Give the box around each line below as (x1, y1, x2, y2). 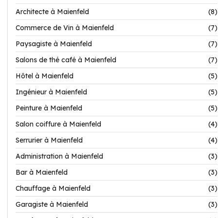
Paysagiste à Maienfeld (16, 39, 92, 48)
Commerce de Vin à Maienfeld (16, 23, 114, 32)
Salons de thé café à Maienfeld (16, 55, 116, 64)
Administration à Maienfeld (16, 152, 103, 161)
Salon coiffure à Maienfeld (16, 120, 101, 128)
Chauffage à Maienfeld (16, 184, 91, 193)
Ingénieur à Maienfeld (16, 88, 87, 96)
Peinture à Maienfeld (16, 104, 82, 112)
